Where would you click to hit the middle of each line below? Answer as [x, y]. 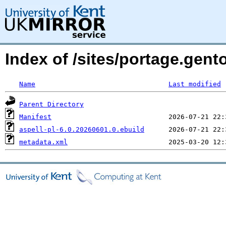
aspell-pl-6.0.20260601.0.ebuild [82, 129]
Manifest [35, 117]
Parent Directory [51, 104]
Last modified [195, 84]
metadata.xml [43, 142]
